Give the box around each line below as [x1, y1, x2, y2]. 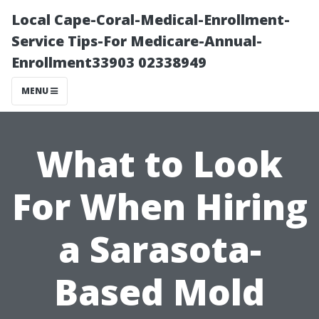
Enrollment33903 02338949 [11, 53, 206, 72]
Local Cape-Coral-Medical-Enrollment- [11, 10, 290, 29]
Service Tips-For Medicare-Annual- [11, 31, 262, 51]
